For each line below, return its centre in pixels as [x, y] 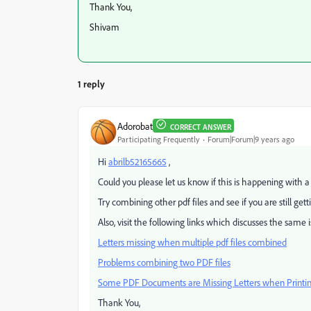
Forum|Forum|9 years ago [251, 139]
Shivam [104, 27]
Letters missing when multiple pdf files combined [192, 242]
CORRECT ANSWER [201, 127]
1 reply [91, 84]
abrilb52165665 [137, 161]
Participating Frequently [159, 139]
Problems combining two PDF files [164, 262]
